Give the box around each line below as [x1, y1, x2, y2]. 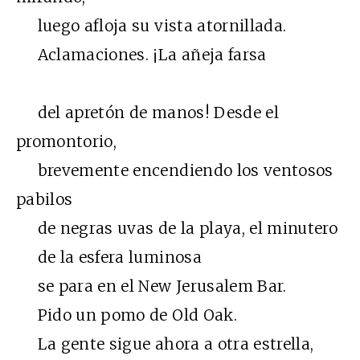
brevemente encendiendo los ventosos [16, 161, 333, 181]
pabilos [16, 190, 73, 210]
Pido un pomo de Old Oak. [16, 305, 237, 325]
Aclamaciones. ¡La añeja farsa [16, 45, 267, 65]
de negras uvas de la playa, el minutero [16, 219, 338, 239]
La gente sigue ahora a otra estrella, [16, 334, 314, 354]
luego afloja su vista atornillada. [16, 16, 287, 36]
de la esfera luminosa [16, 247, 202, 268]
